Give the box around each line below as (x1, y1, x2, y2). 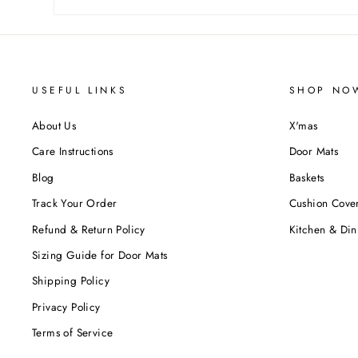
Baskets (288, 169, 324, 185)
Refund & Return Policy (32, 221, 145, 237)
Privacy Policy (32, 298, 101, 315)
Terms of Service (32, 324, 113, 341)
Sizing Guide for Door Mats (32, 246, 168, 263)
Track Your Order (32, 195, 117, 212)
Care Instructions (32, 143, 113, 160)
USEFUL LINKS (32, 83, 128, 97)
